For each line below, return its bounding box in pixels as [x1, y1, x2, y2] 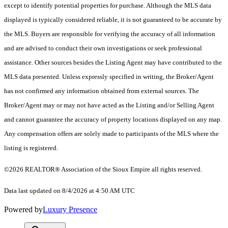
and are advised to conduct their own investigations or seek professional [4, 44, 202, 52]
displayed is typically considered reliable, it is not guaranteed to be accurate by [4, 16, 222, 24]
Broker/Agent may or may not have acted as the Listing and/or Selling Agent [4, 101, 214, 109]
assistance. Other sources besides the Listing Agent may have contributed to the [4, 59, 222, 67]
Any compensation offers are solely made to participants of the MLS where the [4, 130, 219, 138]
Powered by [4, 205, 43, 214]
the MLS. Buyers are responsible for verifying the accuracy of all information [4, 30, 215, 38]
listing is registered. [4, 144, 58, 152]
